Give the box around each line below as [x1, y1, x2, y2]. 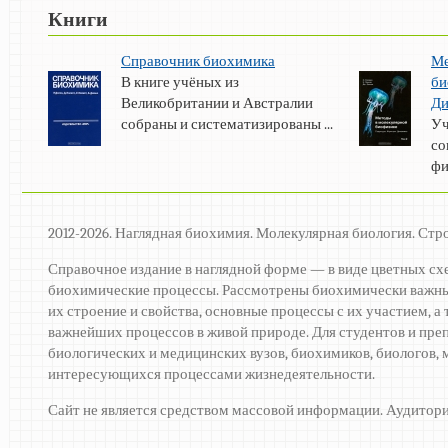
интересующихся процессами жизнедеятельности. [48, 365, 375, 384]
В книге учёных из [121, 73, 239, 92]
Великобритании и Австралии [121, 94, 313, 113]
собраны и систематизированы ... [121, 115, 333, 134]
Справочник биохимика [121, 52, 275, 71]
